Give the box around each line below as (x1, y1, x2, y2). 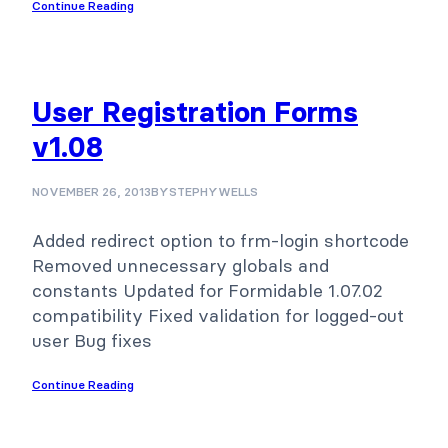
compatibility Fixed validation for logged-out (32, 304, 404, 328)
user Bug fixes (32, 329, 152, 353)
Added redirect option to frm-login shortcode (32, 229, 409, 253)
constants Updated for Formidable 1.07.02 (32, 279, 383, 303)
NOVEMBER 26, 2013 (32, 184, 151, 200)
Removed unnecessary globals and (32, 254, 329, 278)
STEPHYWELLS (169, 184, 258, 200)
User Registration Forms (32, 95, 358, 130)
